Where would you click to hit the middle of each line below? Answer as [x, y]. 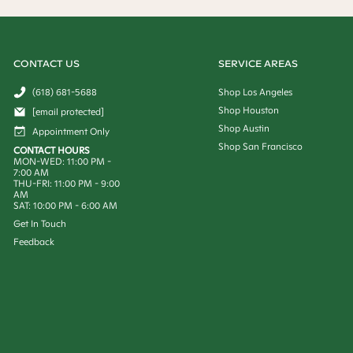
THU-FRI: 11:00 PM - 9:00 [66, 183]
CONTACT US [46, 63]
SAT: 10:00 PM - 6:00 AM [65, 205]
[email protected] [68, 111]
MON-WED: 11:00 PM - [62, 161]
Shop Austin [243, 128]
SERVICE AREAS [258, 63]
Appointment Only [71, 131]
